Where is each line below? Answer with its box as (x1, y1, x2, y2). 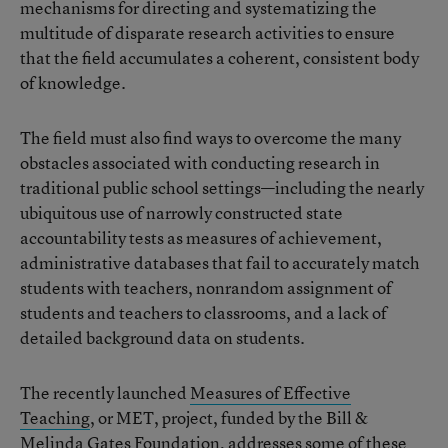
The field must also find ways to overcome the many (20, 126, 401, 149)
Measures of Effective (190, 381, 351, 404)
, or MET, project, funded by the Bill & (90, 406, 368, 429)
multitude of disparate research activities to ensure (20, 21, 395, 44)
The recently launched (20, 381, 190, 404)
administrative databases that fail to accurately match (20, 251, 420, 274)
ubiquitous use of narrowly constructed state (20, 201, 343, 224)
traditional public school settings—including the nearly (20, 176, 424, 199)
